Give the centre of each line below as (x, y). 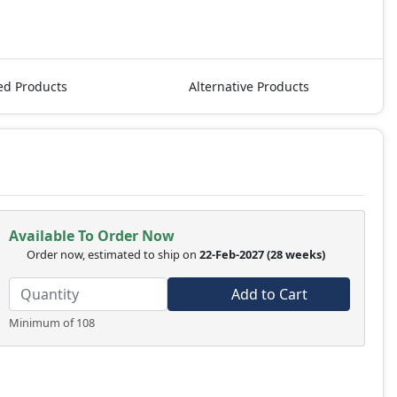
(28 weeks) (297, 254)
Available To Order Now (91, 235)
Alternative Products (249, 86)
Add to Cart (268, 294)
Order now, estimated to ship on (113, 254)
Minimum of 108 (51, 322)
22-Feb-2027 (231, 254)
